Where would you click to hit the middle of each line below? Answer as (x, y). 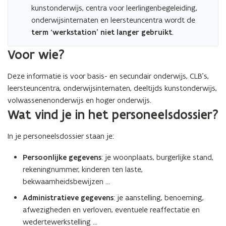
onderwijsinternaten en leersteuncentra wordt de (113, 20)
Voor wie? (36, 54)
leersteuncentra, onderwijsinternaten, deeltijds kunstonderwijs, (112, 88)
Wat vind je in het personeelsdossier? (113, 115)
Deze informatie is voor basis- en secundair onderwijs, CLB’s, (108, 76)
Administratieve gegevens (68, 198)
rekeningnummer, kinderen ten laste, (83, 169)
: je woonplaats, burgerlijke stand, (157, 157)
